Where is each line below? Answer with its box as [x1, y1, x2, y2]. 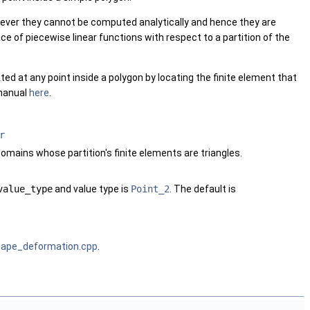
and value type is [53, 183, 131, 194]
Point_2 [131, 183, 170, 194]
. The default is [170, 183, 236, 194]
